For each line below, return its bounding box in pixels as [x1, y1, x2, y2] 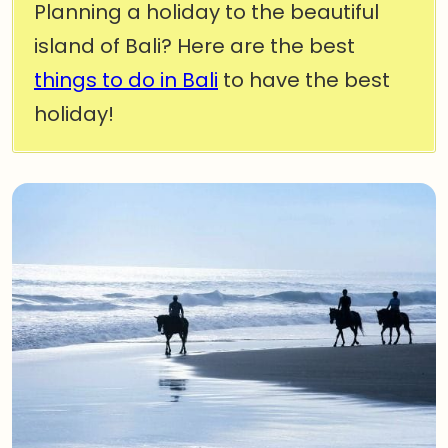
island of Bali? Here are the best [34, 32, 355, 60]
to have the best [218, 66, 390, 94]
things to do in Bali [34, 66, 218, 94]
